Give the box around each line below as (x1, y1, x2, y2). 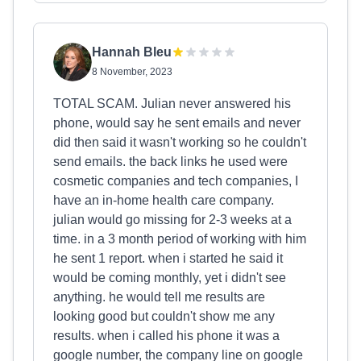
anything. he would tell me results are (53, 290, 265, 304)
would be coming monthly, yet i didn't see (53, 271, 286, 284)
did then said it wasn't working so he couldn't (53, 135, 306, 149)
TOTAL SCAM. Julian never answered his (53, 97, 291, 110)
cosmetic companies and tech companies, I (53, 174, 298, 188)
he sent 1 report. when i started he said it (53, 251, 283, 265)
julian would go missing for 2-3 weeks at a (53, 213, 292, 226)
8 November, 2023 (92, 66, 172, 77)
